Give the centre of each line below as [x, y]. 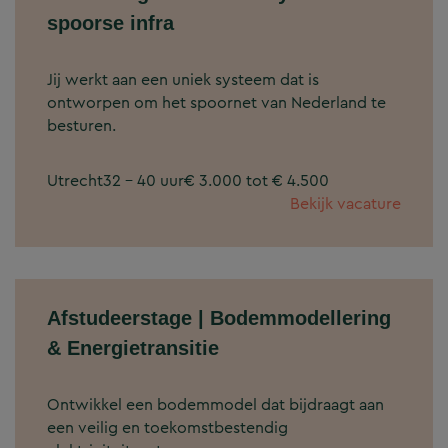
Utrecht [75, 181]
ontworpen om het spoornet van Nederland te [216, 103]
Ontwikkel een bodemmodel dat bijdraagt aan [215, 405]
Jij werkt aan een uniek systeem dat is [183, 80]
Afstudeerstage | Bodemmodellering [219, 318]
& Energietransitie [133, 348]
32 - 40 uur [143, 181]
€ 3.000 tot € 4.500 [256, 181]
